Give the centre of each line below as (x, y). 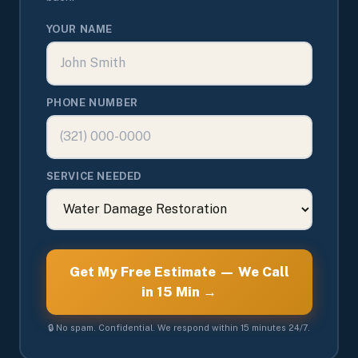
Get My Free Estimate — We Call (179, 271)
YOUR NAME (79, 29)
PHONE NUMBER (92, 102)
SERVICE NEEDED (93, 176)
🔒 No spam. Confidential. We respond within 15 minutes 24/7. (179, 327)
